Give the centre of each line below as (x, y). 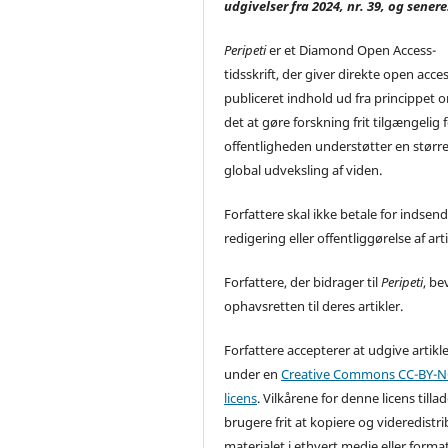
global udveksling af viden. (303, 170)
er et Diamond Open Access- (351, 50)
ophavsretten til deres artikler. (314, 306)
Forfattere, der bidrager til (303, 282)
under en (253, 374)
